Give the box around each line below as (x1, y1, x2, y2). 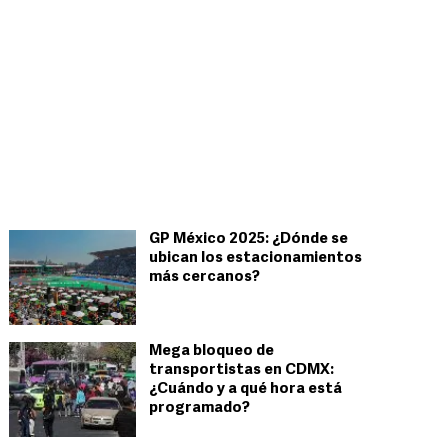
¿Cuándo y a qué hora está (149, 382, 342, 397)
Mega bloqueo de (149, 344, 274, 359)
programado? (149, 401, 250, 416)
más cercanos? (149, 270, 260, 285)
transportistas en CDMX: (149, 363, 334, 378)
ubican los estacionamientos (149, 251, 362, 266)
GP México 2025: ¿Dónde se (149, 232, 348, 247)
